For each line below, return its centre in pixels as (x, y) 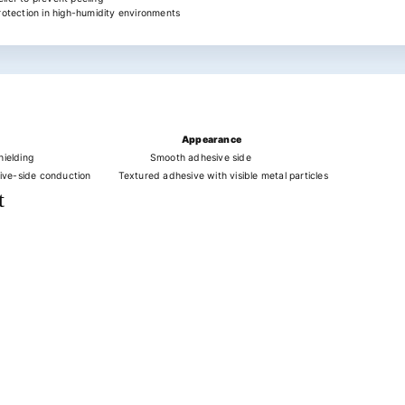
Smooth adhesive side (173, 157)
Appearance (212, 139)
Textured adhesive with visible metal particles (212, 175)
